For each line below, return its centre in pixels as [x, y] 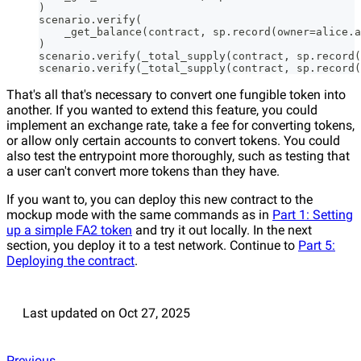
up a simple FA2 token [69, 230]
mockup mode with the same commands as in [139, 215]
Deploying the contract [71, 261]
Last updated [60, 313]
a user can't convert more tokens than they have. [143, 172]
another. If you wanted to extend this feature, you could [162, 110]
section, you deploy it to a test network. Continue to [152, 246]
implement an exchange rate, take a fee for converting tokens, [180, 126]
